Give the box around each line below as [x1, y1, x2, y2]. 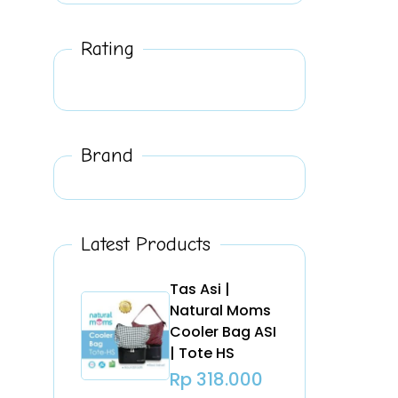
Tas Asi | [170, 279, 231, 300]
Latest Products [81, 233, 211, 257]
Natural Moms [170, 300, 272, 322]
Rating [81, 37, 135, 61]
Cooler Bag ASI [170, 322, 277, 343]
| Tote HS [170, 343, 235, 364]
